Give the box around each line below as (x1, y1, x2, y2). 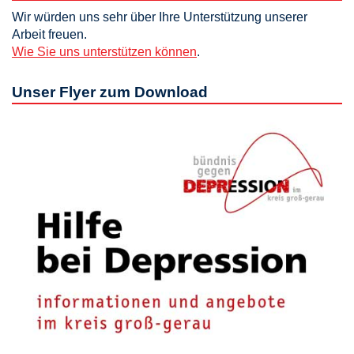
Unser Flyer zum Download (12, 84, 208, 101)
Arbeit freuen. (12, 28, 87, 42)
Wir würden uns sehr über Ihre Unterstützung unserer (12, 10, 307, 24)
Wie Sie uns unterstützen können (12, 45, 197, 59)
